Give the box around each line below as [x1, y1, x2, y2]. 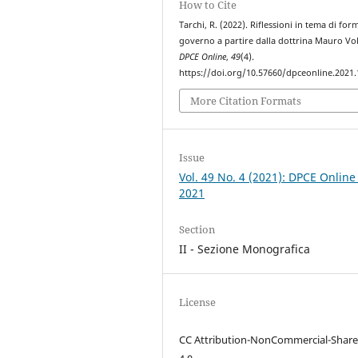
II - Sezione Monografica [179, 241, 311, 257]
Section [179, 222, 216, 237]
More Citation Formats [190, 93, 302, 109]
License [179, 295, 217, 310]
